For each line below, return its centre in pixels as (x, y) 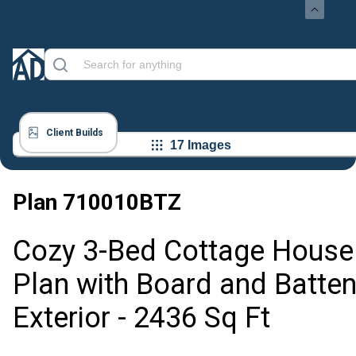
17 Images (201, 145)
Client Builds (75, 133)
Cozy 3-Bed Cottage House (183, 252)
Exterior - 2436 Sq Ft (141, 318)
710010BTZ (122, 202)
